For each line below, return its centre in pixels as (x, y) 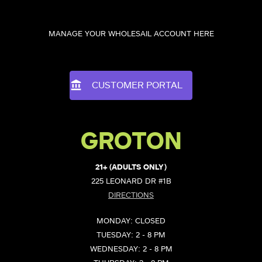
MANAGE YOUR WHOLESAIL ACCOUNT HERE (131, 35)
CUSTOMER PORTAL (137, 86)
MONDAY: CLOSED (131, 221)
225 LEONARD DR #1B (131, 182)
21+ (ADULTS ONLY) (131, 168)
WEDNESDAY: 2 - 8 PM (131, 249)
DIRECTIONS (131, 196)
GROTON (131, 142)
